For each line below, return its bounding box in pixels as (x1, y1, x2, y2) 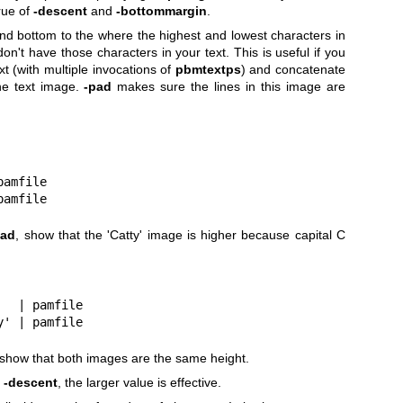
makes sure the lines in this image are (112, 79, 345, 94)
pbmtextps (175, 62, 241, 77)
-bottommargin (115, 3, 207, 18)
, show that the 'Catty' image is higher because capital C (15, 227, 345, 242)
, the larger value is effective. (57, 374, 221, 390)
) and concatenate (240, 62, 345, 77)
